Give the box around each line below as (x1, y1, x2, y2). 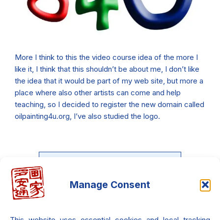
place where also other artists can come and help (15, 88, 181, 98)
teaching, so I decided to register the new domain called (15, 100, 204, 110)
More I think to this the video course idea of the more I (15, 53, 198, 62)
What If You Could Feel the (57, 186, 163, 196)
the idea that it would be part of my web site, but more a (15, 76, 203, 86)
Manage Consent (70, 178, 150, 191)
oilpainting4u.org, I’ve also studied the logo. (15, 111, 160, 121)
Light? (98, 196, 122, 206)
